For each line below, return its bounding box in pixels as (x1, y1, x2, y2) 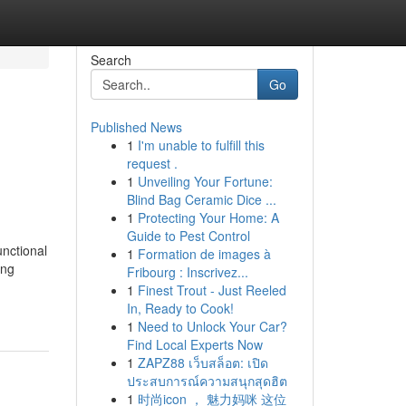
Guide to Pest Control (126, 227, 250, 245)
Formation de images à (137, 245, 271, 263)
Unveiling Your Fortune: (137, 172, 273, 190)
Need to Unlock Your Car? (137, 317, 287, 335)
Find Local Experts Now (126, 335, 263, 353)
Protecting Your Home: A (137, 208, 279, 227)
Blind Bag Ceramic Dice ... (126, 190, 276, 208)
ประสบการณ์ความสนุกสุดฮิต (126, 372, 287, 390)
